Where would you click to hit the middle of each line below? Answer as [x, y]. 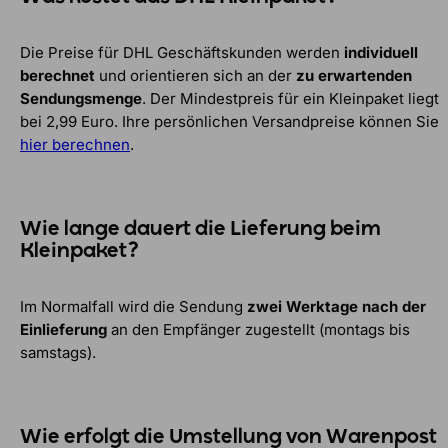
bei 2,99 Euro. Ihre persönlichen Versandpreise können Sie [229, 121]
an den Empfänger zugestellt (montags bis [258, 329]
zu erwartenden [354, 75]
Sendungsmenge [81, 98]
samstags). [58, 352]
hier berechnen [75, 144]
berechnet [57, 75]
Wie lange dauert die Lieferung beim [200, 230]
